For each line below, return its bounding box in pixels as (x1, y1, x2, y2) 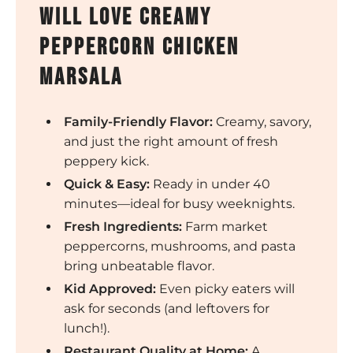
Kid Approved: (63, 281, 156, 296)
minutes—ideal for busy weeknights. (63, 195, 295, 211)
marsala (39, 62, 123, 91)
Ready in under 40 (149, 176, 270, 191)
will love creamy (39, 2, 212, 32)
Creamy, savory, (212, 113, 311, 129)
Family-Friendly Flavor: (63, 113, 213, 129)
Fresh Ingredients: (63, 218, 182, 234)
